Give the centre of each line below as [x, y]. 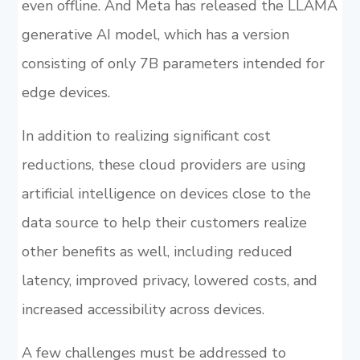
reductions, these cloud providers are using [164, 165]
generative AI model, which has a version [155, 35]
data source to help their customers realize [164, 223]
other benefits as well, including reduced [157, 252]
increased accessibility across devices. [143, 309]
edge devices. [65, 92]
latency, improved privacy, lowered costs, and [169, 280]
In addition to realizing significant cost [146, 136]
